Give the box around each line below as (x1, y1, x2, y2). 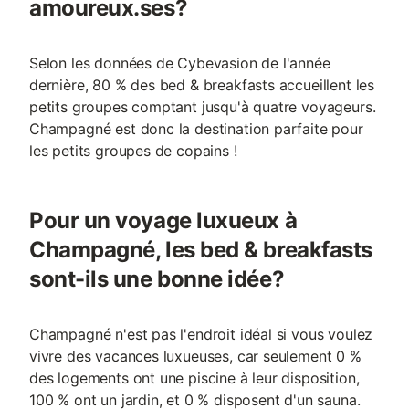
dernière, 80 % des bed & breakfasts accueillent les (29, 76, 375, 94)
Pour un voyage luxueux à (29, 207, 298, 234)
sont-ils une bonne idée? (29, 266, 285, 292)
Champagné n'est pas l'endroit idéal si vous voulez (29, 325, 373, 343)
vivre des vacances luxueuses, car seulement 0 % (29, 347, 362, 365)
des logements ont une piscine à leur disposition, (29, 369, 360, 387)
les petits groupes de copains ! (29, 142, 237, 160)
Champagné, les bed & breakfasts (29, 236, 372, 263)
